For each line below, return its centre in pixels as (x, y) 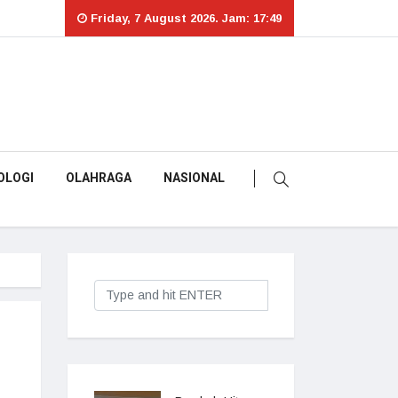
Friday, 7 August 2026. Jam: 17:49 (184, 18)
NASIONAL (194, 178)
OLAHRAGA (99, 178)
